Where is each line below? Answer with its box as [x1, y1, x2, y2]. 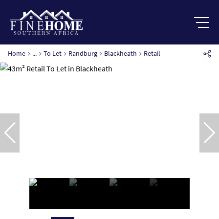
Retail [144, 49, 160, 58]
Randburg [68, 49, 97, 58]
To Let [44, 49, 62, 58]
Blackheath [104, 49, 137, 58]
